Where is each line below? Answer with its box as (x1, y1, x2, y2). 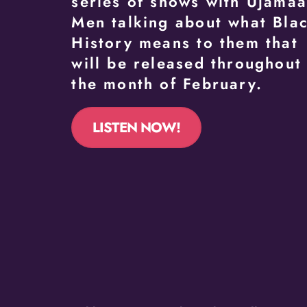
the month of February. (71, 73, 263, 95)
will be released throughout (71, 52, 302, 75)
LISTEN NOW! (92, 117, 180, 138)
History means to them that (71, 32, 298, 54)
